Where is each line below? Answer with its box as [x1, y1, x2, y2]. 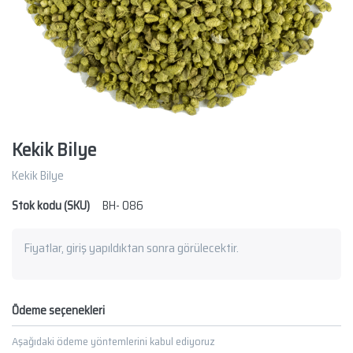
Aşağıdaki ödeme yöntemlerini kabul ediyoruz [12, 333, 215, 351]
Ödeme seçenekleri [12, 301, 105, 321]
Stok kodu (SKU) [12, 196, 90, 216]
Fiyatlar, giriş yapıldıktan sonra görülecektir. [24, 238, 239, 258]
